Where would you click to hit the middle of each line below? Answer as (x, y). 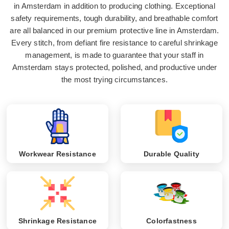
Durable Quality (171, 154)
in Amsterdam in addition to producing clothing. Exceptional (114, 6)
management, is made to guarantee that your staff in (114, 55)
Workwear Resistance (58, 154)
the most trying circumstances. (114, 79)
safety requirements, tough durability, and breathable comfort (114, 18)
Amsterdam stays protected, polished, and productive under (114, 67)
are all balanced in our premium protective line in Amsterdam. (114, 30)
